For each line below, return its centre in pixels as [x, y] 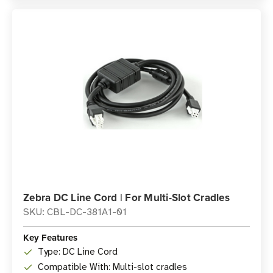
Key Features [50, 238]
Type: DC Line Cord [78, 252]
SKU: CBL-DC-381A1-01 [75, 212]
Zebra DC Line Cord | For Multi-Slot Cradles [126, 197]
